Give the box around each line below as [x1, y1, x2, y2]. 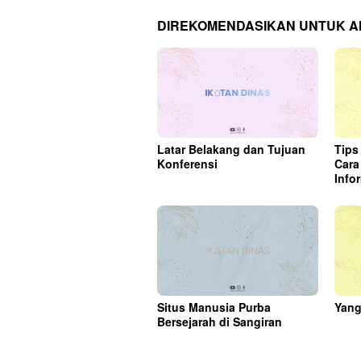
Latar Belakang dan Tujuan [157, 140, 305, 157]
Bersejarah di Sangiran [157, 313, 282, 330]
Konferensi [157, 155, 218, 172]
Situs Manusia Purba [157, 298, 271, 315]
